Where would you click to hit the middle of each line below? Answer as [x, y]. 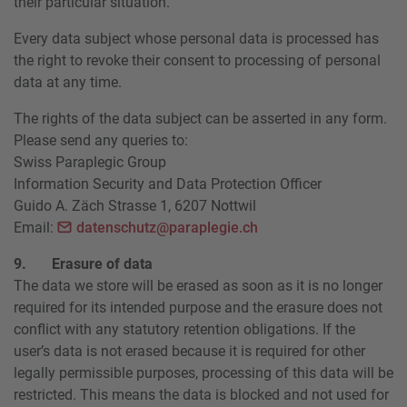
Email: [35, 227]
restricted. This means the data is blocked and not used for [201, 394]
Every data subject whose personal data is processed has [196, 38]
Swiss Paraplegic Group [90, 162]
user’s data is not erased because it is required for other [189, 351]
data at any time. [68, 82]
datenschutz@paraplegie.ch [167, 227]
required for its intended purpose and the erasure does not [198, 307]
